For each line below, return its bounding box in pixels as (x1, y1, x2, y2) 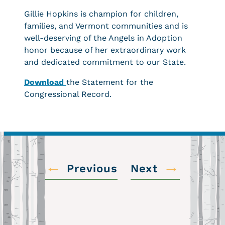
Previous (66, 162, 118, 175)
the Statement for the (66, 77, 153, 87)
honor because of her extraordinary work (24, 45, 186, 55)
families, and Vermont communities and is (24, 21, 188, 31)
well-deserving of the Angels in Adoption (24, 33, 182, 43)
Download (24, 77, 66, 87)
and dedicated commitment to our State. (24, 57, 186, 67)
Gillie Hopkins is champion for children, (24, 9, 178, 19)
